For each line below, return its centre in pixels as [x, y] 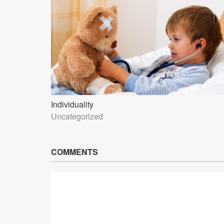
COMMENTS [74, 152]
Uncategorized [77, 116]
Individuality [72, 104]
